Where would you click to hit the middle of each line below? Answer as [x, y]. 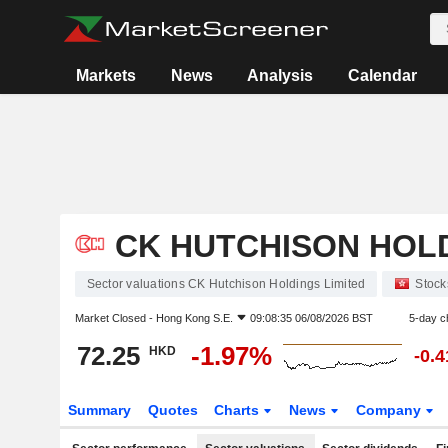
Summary [99, 410]
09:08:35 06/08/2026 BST [311, 318]
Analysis [280, 75]
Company [391, 410]
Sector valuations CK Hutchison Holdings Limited [226, 284]
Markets [106, 75]
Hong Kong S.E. [194, 318]
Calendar [382, 75]
